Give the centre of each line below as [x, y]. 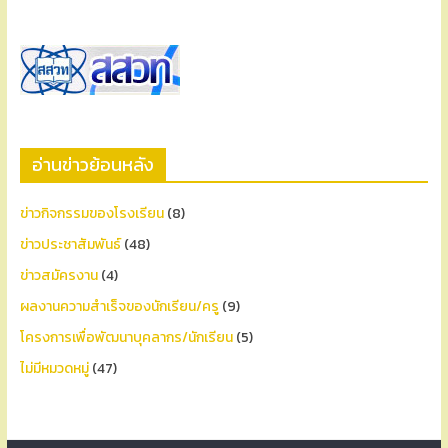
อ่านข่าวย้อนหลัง [92, 165]
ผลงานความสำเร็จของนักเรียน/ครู [119, 307]
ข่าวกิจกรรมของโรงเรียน [91, 214]
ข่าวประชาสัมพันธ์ [70, 245]
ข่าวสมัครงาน [58, 276]
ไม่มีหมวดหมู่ [54, 369]
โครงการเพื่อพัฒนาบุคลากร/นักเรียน [126, 338]
